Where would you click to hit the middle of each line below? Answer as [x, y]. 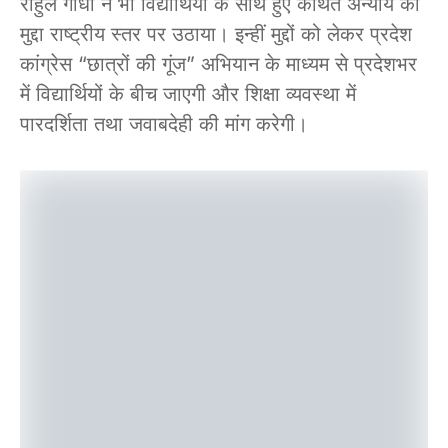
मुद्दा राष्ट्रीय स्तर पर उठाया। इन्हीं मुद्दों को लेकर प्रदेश [216, 34]
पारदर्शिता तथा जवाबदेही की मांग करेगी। [164, 124]
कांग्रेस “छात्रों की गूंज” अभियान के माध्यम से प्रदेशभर [218, 64]
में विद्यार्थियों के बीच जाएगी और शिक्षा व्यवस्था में [188, 94]
